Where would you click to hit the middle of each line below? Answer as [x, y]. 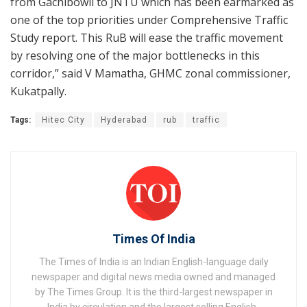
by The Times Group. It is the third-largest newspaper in [153, 292]
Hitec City [63, 120]
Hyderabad [124, 120]
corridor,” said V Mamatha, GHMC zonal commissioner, [150, 74]
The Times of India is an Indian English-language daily [153, 262]
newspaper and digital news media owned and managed [153, 277]
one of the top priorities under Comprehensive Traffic [149, 20]
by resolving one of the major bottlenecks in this [135, 56]
